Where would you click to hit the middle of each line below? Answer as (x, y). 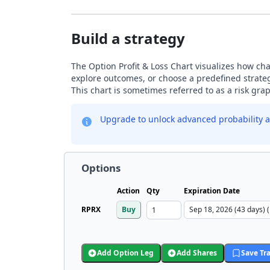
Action (128, 191)
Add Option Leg (125, 253)
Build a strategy (128, 38)
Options (101, 168)
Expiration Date (212, 191)
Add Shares (197, 253)
